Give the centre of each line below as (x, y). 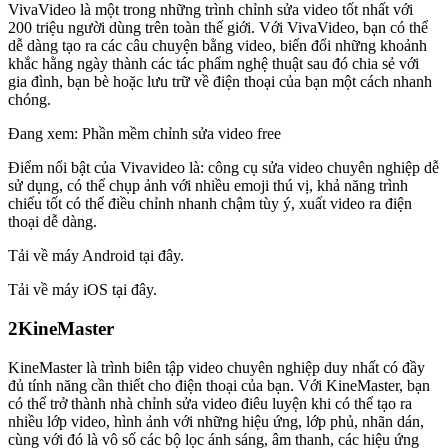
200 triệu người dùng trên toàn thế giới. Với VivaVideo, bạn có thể (218, 28)
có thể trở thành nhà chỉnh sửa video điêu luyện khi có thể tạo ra (210, 403)
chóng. (29, 100)
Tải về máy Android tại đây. (96, 256)
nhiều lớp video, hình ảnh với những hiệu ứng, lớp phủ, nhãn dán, (216, 421)
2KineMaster (61, 328)
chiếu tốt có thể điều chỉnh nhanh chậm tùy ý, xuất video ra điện (210, 204)
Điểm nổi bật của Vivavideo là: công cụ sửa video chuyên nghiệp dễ (223, 168)
